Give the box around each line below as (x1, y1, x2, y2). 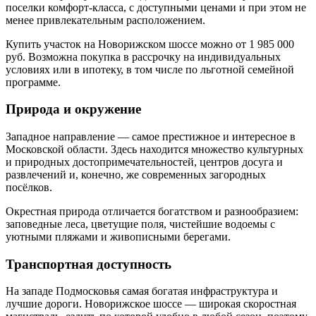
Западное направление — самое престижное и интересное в (6, 130, 296, 142)
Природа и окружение (6, 102, 141, 117)
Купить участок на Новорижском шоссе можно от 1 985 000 (6, 37, 294, 50)
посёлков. (6, 181, 52, 193)
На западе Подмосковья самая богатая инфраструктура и (6, 285, 278, 298)
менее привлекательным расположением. (6, 13, 205, 26)
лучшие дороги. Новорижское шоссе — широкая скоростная (6, 298, 296, 310)
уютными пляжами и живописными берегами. (6, 230, 231, 243)
